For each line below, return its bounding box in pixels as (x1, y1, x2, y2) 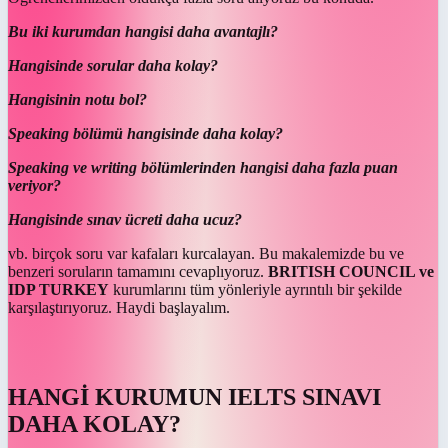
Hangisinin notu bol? (8, 90, 147, 108)
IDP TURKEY (8, 280, 109, 298)
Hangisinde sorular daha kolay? (8, 56, 218, 74)
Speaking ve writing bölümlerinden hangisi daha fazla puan (8, 158, 398, 176)
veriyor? (8, 176, 61, 194)
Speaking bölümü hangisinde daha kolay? (8, 124, 283, 142)
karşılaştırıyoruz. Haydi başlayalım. (8, 298, 230, 316)
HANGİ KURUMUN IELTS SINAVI (8, 383, 381, 410)
